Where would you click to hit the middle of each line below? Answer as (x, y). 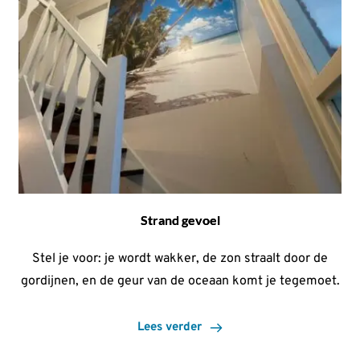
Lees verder (170, 328)
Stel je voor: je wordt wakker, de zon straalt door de (180, 259)
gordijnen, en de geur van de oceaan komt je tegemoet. (180, 282)
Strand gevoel (180, 220)
